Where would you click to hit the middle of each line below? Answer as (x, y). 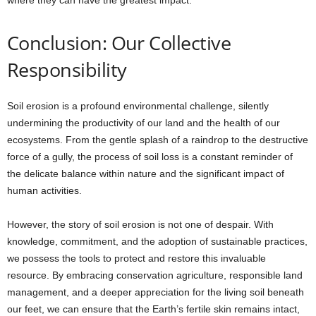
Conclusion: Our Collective (119, 43)
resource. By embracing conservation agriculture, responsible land (155, 275)
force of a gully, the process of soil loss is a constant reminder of (150, 157)
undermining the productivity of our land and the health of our (144, 123)
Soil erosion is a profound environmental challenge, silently (138, 106)
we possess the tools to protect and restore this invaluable (136, 259)
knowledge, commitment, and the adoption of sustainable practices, (157, 242)
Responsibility (67, 70)
